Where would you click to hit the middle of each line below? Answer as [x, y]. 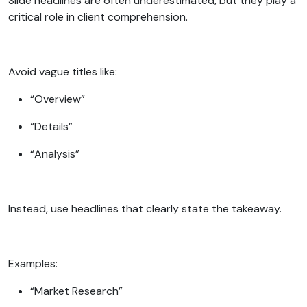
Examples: [34, 263]
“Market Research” [78, 291]
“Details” [53, 126]
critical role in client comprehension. [99, 16]
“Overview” [59, 99]
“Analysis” [56, 153]
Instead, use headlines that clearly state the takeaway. [146, 208]
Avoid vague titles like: [64, 71]
